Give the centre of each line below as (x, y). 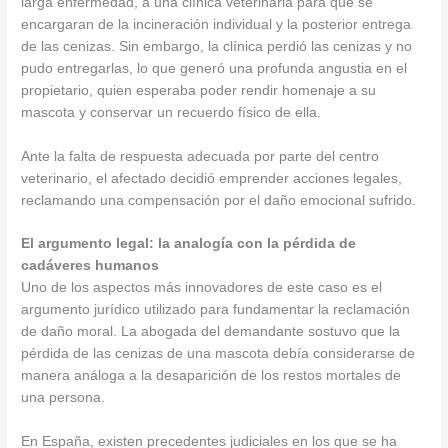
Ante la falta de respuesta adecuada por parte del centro (200, 156)
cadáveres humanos (90, 266)
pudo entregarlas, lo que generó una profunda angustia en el (214, 68)
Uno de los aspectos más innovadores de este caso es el (202, 288)
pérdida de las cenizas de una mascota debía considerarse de (218, 354)
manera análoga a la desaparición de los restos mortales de (211, 376)
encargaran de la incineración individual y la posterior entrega (216, 24)
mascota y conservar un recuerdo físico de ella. (171, 112)
